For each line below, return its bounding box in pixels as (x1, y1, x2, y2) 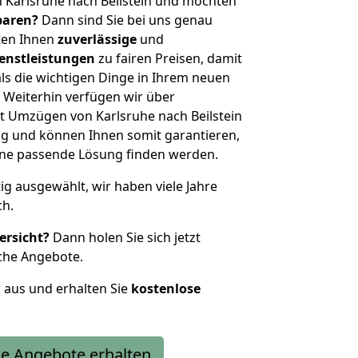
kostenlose (131, 280, 201, 297)
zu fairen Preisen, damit (95, 50, 242, 67)
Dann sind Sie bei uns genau (38, 11, 213, 29)
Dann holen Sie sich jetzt (50, 229, 201, 246)
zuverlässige (58, 30, 137, 48)
